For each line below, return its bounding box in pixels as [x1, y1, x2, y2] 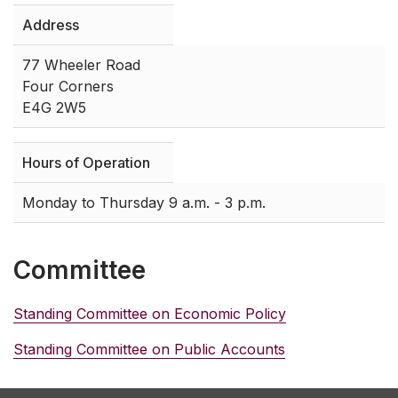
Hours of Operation [22, 154, 150, 172]
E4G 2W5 [22, 99, 86, 117]
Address [22, 16, 79, 35]
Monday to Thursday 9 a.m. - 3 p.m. [22, 194, 266, 212]
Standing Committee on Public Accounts [13, 340, 285, 359]
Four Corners [22, 77, 114, 96]
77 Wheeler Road [22, 56, 140, 75]
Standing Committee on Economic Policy [13, 305, 286, 323]
